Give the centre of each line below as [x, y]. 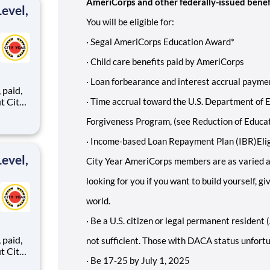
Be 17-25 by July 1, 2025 [140, 260]
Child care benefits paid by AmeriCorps [167, 61]
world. [98, 200]
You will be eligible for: [130, 21]
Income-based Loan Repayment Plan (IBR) [174, 141]
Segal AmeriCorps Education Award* [162, 41]
